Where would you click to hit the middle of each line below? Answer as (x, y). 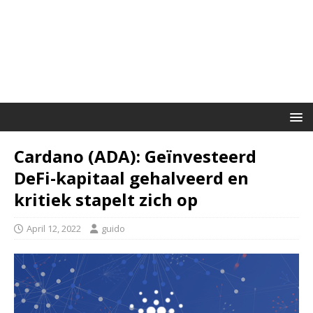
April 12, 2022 (54, 228)
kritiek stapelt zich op (106, 199)
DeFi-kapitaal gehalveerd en (131, 178)
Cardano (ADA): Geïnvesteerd (135, 156)
